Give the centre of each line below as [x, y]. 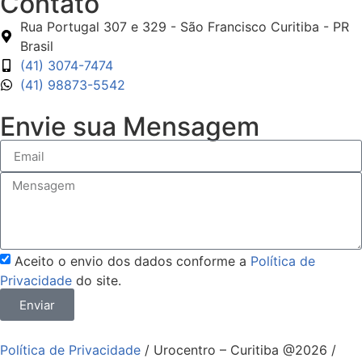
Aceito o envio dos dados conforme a [133, 261]
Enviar [37, 305]
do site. [97, 280]
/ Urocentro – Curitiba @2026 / [238, 350]
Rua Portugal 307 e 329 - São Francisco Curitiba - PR [185, 27]
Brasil [37, 46]
